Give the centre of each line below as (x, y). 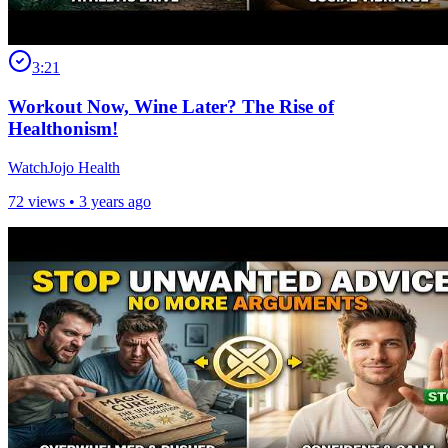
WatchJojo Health (64, 167)
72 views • (43, 201)
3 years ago (115, 201)
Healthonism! (63, 128)
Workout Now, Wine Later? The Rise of (171, 106)
